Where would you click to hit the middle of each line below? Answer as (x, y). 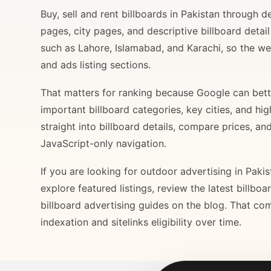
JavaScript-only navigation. (104, 143)
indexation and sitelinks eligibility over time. (141, 222)
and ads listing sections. (96, 64)
